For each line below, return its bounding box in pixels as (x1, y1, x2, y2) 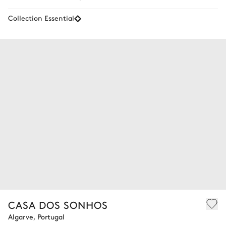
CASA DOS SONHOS (8, 197, 108, 211)
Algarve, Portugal (8, 211, 65, 221)
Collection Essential (8, 13, 74, 23)
